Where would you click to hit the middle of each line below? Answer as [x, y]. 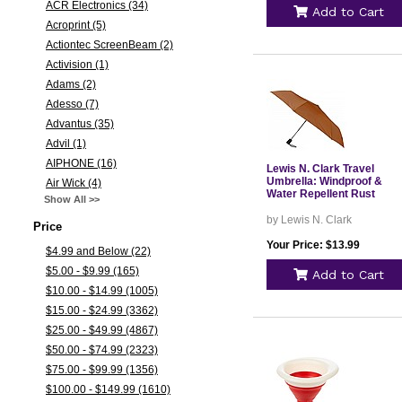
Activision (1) [77, 65]
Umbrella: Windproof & [324, 181]
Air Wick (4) [73, 183]
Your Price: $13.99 [313, 245]
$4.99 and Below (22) [98, 251]
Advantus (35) [79, 124]
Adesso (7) [72, 104]
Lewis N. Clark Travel [320, 169]
